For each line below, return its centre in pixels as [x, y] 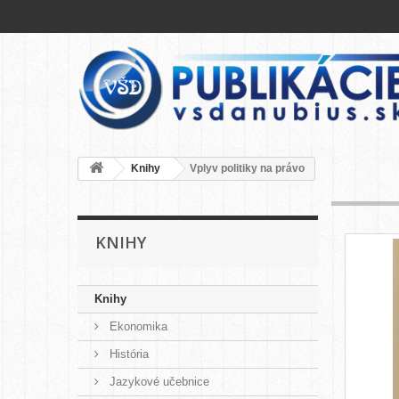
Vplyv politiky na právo [247, 169]
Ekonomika [137, 327]
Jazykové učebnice [158, 382]
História [127, 354]
